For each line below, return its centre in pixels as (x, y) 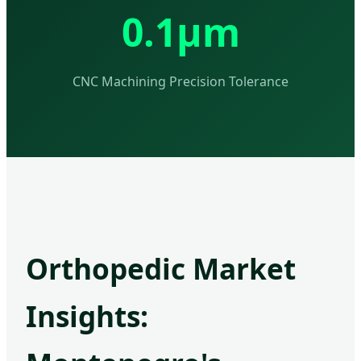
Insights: (87, 316)
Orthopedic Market (161, 269)
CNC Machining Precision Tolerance (180, 82)
